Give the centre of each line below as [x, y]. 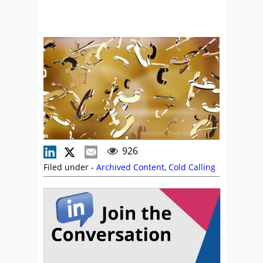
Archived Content [130, 167]
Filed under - [70, 167]
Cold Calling [192, 167]
